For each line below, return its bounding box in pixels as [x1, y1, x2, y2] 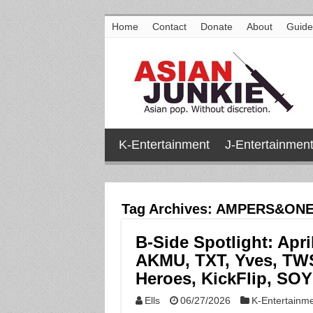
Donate [200, 21, 233, 32]
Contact [152, 21, 187, 32]
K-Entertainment [118, 138, 210, 152]
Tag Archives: [121, 201, 216, 217]
